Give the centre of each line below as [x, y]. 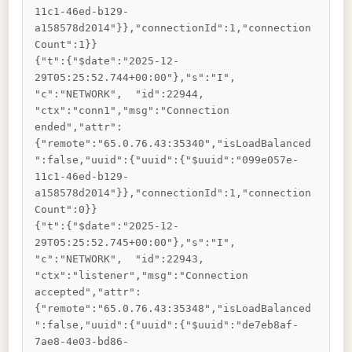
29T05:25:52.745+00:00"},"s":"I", [142, 243]
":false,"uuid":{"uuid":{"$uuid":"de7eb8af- [167, 325]
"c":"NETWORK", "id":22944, [129, 94]
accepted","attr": [88, 292]
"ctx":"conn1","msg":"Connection [136, 111]
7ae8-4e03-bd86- [82, 342]
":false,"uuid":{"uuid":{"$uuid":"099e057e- [167, 160]
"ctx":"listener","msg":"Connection [145, 276]
